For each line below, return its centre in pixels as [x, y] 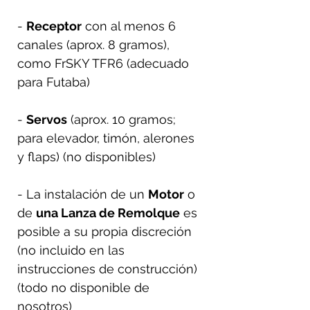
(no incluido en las [71, 250]
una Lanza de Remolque [108, 212]
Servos [47, 119]
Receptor [54, 26]
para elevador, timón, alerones [106, 138]
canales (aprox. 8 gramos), [93, 44]
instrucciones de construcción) [107, 268]
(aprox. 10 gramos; [121, 119]
